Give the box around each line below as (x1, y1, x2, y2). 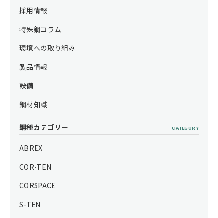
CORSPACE (19, 181, 56, 191)
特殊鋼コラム (19, 24, 62, 34)
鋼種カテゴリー (19, 122, 69, 132)
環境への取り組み (19, 43, 75, 53)
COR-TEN (19, 162, 52, 172)
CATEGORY (172, 125, 199, 131)
